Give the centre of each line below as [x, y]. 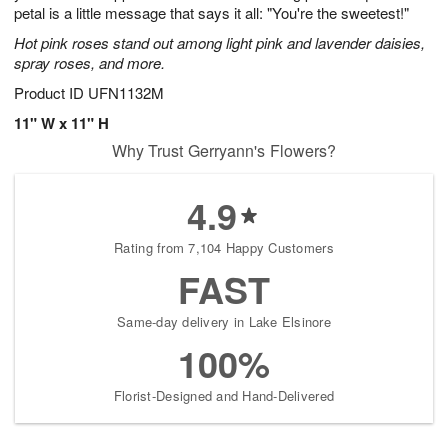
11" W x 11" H [61, 122]
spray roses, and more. [89, 62]
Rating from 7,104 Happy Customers [224, 247]
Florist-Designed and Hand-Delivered [224, 395]
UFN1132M [126, 92]
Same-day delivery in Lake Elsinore [224, 321]
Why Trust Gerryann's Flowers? [224, 150]
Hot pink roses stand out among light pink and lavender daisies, [219, 42]
